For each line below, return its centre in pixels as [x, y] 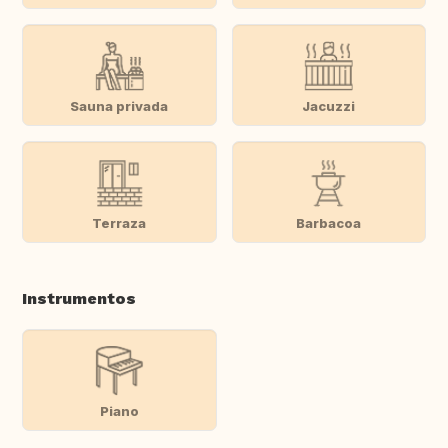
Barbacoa [329, 222]
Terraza [119, 222]
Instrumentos [79, 299]
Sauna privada [119, 105]
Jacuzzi [329, 105]
